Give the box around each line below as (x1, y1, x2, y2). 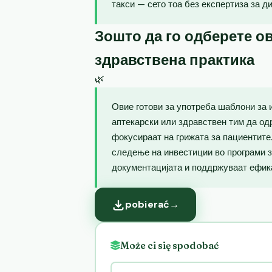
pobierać (125, 198, 170, 211)
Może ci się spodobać (120, 239, 219, 251)
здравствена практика (95, 50, 254, 69)
